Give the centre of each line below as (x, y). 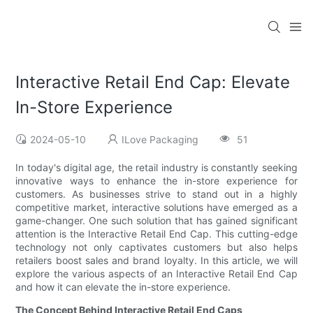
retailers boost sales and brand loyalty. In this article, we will (156, 261)
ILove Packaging (160, 140)
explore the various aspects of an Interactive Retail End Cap (156, 274)
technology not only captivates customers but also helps (156, 247)
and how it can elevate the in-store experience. (123, 287)
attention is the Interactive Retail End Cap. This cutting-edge (156, 234)
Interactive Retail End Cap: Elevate (153, 82)
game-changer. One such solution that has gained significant (156, 221)
